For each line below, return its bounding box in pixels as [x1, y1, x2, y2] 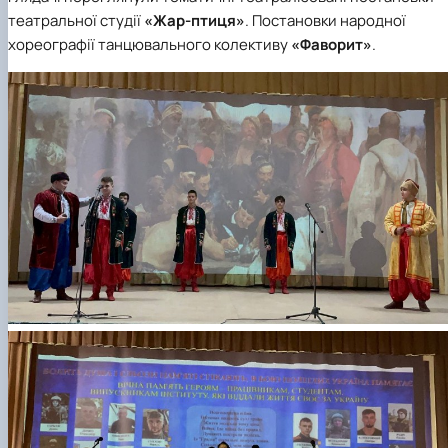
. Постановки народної [245, 10, 406, 32]
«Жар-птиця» [144, 10, 245, 32]
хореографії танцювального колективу [8, 34, 291, 56]
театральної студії [8, 10, 144, 32]
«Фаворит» [291, 34, 372, 56]
